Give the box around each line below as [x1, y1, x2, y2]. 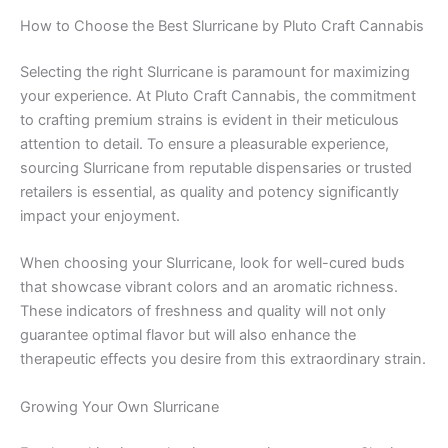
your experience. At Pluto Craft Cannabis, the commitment [20, 87, 416, 106]
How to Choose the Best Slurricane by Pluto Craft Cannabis [20, 17, 424, 36]
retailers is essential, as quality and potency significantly [20, 183, 399, 202]
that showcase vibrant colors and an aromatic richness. [20, 278, 398, 297]
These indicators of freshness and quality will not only [20, 302, 386, 321]
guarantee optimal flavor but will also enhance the [20, 326, 356, 345]
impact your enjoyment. [20, 207, 180, 226]
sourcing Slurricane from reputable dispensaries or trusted [20, 159, 412, 178]
